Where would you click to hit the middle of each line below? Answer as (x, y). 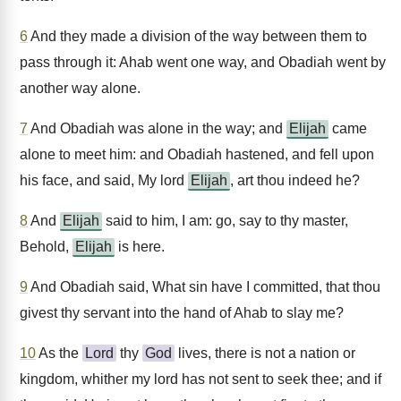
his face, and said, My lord (104, 180)
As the (59, 353)
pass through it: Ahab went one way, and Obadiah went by (203, 62)
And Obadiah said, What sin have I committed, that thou (204, 287)
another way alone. (80, 88)
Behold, (46, 247)
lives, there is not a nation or (265, 353)
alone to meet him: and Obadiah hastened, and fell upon (197, 154)
